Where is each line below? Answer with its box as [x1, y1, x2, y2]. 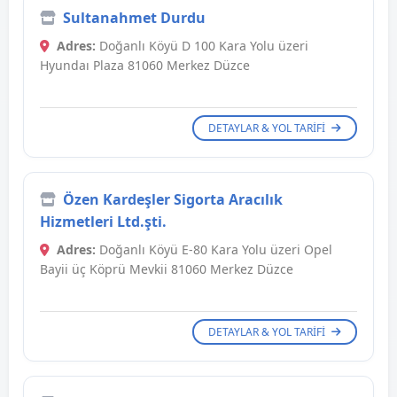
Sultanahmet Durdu [63, 8, 206, 28]
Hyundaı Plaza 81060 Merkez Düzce [40, 57, 250, 74]
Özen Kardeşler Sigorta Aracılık [63, 190, 283, 210]
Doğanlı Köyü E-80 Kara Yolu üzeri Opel [96, 241, 332, 259]
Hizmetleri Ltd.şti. [40, 212, 167, 232]
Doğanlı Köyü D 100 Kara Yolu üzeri [96, 37, 308, 55]
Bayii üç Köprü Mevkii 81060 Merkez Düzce [40, 261, 293, 278]
